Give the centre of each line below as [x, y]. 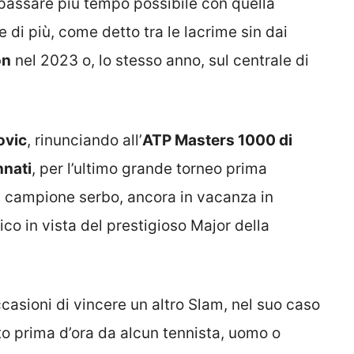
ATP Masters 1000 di [217, 140]
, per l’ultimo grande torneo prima [149, 168]
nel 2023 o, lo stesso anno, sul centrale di [160, 61]
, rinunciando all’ [85, 140]
